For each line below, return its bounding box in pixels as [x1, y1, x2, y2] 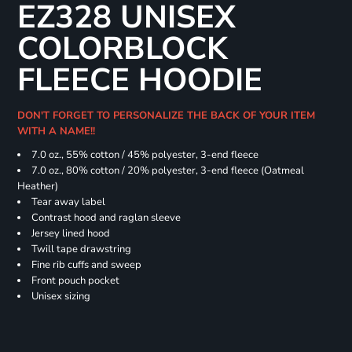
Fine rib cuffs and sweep [31, 258, 141, 273]
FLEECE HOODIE [16, 59, 262, 102]
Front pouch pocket [31, 273, 119, 288]
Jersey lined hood [31, 226, 110, 241]
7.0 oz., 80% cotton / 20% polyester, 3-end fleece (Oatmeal [31, 163, 304, 178]
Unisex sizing [31, 289, 90, 304]
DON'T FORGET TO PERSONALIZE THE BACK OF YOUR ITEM [16, 108, 315, 123]
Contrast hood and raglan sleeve [31, 211, 181, 225]
